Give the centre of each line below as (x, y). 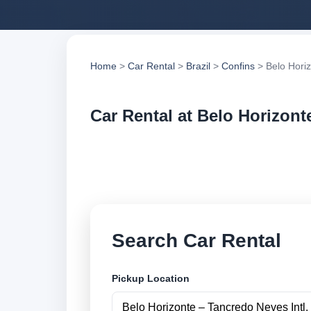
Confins (238, 66)
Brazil (198, 66)
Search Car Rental (196, 240)
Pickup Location (151, 279)
